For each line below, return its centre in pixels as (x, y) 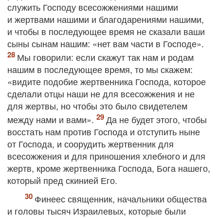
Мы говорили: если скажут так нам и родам (105, 57)
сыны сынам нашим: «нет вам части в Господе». (106, 43)
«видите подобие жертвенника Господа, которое (107, 81)
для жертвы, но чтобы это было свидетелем (97, 106)
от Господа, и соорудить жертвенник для (91, 144)
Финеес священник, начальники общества (121, 199)
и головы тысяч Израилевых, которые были (97, 211)
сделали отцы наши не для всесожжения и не (101, 93)
